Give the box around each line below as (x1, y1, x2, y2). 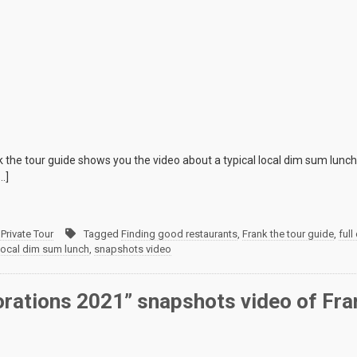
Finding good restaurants (121, 228, 237, 241)
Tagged (84, 228, 121, 241)
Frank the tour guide (242, 228, 334, 241)
